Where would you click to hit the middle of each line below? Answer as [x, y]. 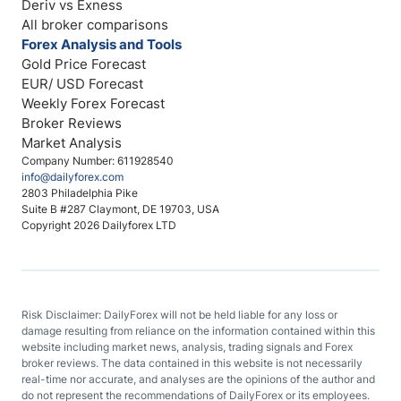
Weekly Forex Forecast [93, 103]
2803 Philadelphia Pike [80, 193]
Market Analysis [72, 143]
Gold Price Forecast [84, 64]
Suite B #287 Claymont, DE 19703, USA [120, 209]
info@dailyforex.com [73, 177]
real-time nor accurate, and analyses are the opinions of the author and [198, 379]
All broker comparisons [95, 25]
